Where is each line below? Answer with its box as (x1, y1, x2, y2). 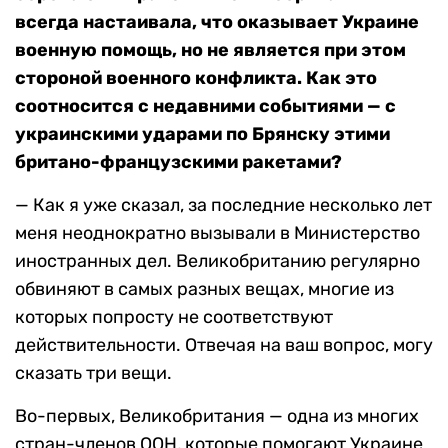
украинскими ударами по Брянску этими (15, 123, 390, 146)
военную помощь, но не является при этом (15, 39, 406, 62)
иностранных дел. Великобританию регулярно (15, 250, 420, 273)
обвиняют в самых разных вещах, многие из (15, 278, 394, 301)
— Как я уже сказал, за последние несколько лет (15, 194, 432, 217)
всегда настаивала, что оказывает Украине (15, 11, 419, 34)
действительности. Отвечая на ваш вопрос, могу (15, 334, 433, 357)
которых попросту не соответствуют (15, 306, 333, 329)
